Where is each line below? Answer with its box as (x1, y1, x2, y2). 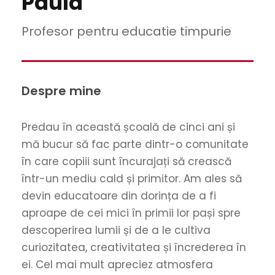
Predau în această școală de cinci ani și (21, 120, 235, 134)
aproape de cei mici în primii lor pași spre (21, 206, 241, 220)
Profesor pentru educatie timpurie (21, 23, 231, 40)
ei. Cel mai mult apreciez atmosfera (21, 257, 213, 272)
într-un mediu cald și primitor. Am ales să (21, 171, 242, 186)
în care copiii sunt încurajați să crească (21, 154, 231, 169)
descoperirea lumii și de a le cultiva (21, 223, 211, 238)
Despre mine (21, 82, 101, 99)
